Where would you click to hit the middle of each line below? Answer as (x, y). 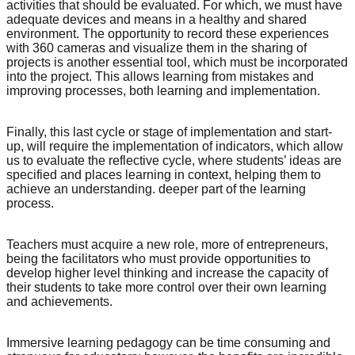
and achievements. (59, 302)
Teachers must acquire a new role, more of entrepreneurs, (167, 245)
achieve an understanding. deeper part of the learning (156, 189)
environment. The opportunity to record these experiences (168, 34)
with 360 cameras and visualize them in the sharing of (157, 48)
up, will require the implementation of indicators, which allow (175, 147)
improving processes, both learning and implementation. (163, 91)
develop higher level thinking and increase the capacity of (167, 273)
